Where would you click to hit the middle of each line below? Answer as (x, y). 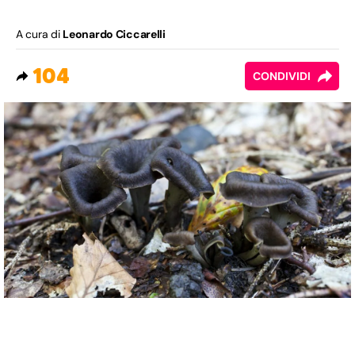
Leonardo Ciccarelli (114, 34)
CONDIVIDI (282, 76)
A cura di (40, 34)
